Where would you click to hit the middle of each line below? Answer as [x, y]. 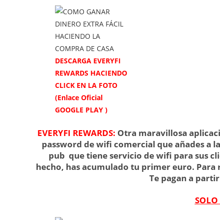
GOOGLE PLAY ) [81, 110]
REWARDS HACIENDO [91, 73]
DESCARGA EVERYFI [88, 61]
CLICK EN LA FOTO [86, 85]
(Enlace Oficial [79, 98]
